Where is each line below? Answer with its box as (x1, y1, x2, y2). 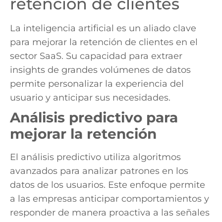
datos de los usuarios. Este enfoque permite (10, 179, 205, 190)
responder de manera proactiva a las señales (10, 207, 210, 218)
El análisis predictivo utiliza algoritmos (10, 151, 181, 163)
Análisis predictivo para (10, 109, 178, 126)
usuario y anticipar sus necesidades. (10, 92, 170, 103)
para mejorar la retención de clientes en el (10, 36, 198, 48)
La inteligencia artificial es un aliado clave (10, 22, 196, 34)
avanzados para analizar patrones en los (10, 165, 188, 176)
